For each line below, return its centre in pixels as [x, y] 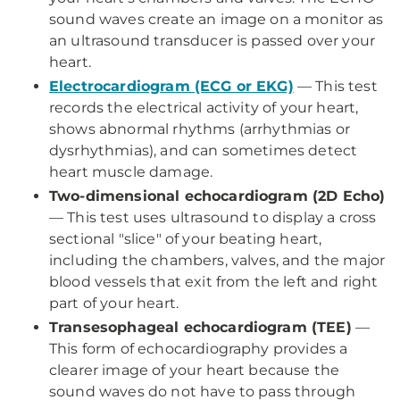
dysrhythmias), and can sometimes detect [204, 150]
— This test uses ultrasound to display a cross [213, 217]
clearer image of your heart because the [195, 370]
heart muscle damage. [131, 172]
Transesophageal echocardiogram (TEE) [200, 327]
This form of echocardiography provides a [199, 349]
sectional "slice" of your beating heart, [186, 239]
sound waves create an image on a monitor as [216, 19]
